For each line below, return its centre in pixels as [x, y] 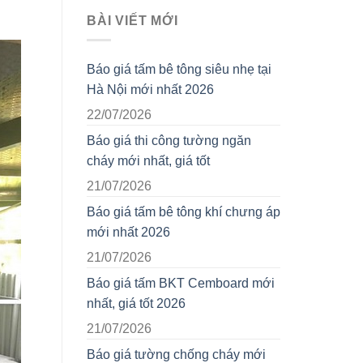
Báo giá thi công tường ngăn [169, 141]
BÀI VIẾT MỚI [132, 20]
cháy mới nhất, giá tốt [148, 161]
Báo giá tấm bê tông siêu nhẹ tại [179, 70]
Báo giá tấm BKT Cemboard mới [181, 284]
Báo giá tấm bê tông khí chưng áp [184, 212]
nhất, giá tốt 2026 [136, 304]
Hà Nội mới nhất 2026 [150, 90]
